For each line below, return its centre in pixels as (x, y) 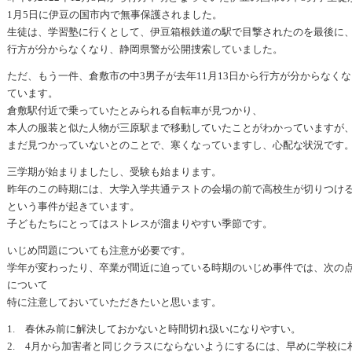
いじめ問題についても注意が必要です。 (99, 250)
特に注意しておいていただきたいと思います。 (114, 302)
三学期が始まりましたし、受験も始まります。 (114, 172)
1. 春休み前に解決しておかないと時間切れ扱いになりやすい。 (154, 329)
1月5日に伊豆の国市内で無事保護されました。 (115, 15)
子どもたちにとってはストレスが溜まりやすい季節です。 (140, 224)
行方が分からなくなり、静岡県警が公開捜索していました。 (145, 49)
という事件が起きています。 (73, 206)
